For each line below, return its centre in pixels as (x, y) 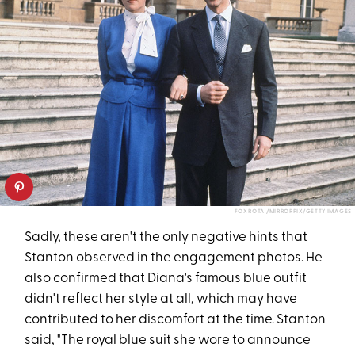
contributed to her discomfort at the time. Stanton (176, 320)
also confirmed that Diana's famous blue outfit (166, 279)
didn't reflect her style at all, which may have (161, 300)
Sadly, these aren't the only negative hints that (166, 238)
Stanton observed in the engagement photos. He (174, 258)
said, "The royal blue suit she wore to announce (168, 341)
